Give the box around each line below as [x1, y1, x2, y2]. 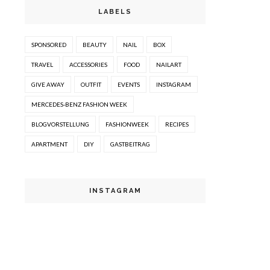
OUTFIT [81, 81, 101, 88]
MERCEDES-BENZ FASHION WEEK [31, 101, 127, 108]
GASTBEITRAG [110, 140, 150, 148]
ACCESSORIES [69, 61, 107, 68]
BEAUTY [83, 41, 107, 48]
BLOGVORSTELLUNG [31, 121, 89, 128]
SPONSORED [31, 41, 66, 48]
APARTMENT [31, 140, 67, 148]
